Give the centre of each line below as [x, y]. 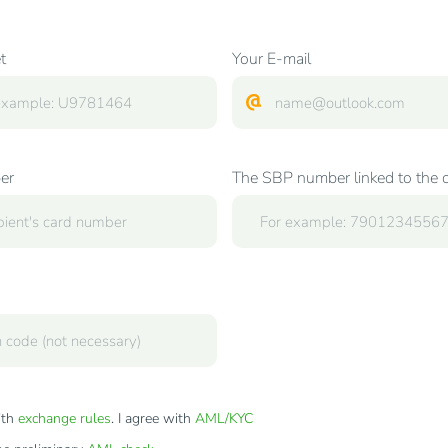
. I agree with [152, 418]
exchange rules [64, 418]
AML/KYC [223, 418]
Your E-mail [271, 59]
